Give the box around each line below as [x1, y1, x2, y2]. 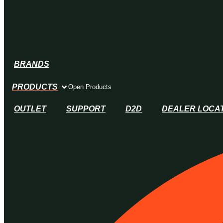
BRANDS [14, 59, 49, 68]
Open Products [68, 83, 111, 91]
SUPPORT [66, 104, 106, 113]
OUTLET [14, 104, 46, 113]
